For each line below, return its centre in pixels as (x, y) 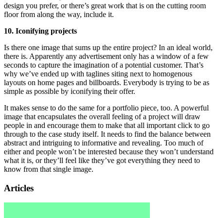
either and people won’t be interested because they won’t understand (109, 151)
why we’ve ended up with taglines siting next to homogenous (98, 73)
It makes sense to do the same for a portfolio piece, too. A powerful (106, 108)
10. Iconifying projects (40, 31)
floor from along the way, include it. (59, 14)
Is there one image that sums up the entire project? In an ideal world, (108, 47)
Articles (19, 188)
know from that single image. (49, 169)
